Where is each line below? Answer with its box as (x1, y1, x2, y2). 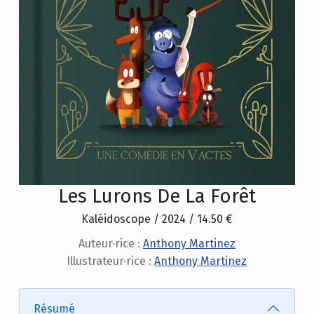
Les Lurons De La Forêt (57, 184, 256, 208)
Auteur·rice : (78, 237, 143, 250)
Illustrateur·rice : (67, 254, 155, 268)
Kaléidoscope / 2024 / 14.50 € (81, 212, 233, 226)
